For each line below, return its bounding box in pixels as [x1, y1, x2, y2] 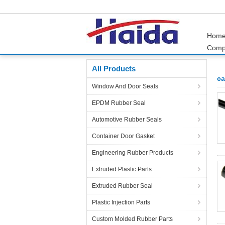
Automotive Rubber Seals [92, 116, 162, 123]
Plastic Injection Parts [92, 199, 150, 206]
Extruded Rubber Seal [92, 182, 153, 189]
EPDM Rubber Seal [92, 99, 146, 106]
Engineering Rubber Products [92, 149, 173, 156]
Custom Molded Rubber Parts [92, 215, 173, 222]
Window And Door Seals [92, 83, 158, 90]
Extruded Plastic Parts [92, 166, 152, 173]
